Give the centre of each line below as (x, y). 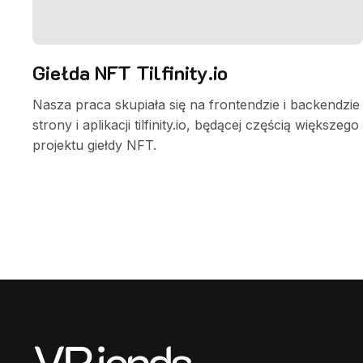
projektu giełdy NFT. (94, 145)
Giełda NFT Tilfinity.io (130, 73)
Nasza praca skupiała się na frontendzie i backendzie (196, 105)
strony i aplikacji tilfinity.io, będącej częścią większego (196, 125)
